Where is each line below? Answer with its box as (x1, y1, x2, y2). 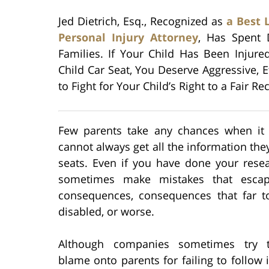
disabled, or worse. (58, 204, 154, 219)
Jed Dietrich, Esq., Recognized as (58, 13, 226, 28)
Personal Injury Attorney (58, 29, 198, 44)
